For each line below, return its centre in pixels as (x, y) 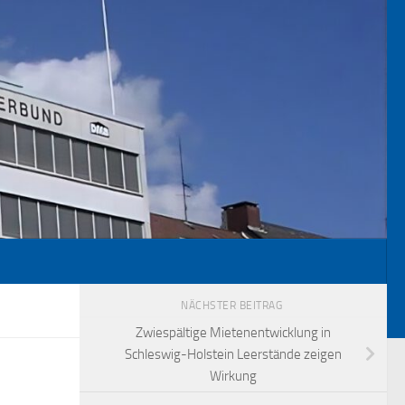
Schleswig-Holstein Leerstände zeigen (233, 355)
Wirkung (233, 377)
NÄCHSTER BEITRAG (233, 306)
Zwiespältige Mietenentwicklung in (233, 333)
